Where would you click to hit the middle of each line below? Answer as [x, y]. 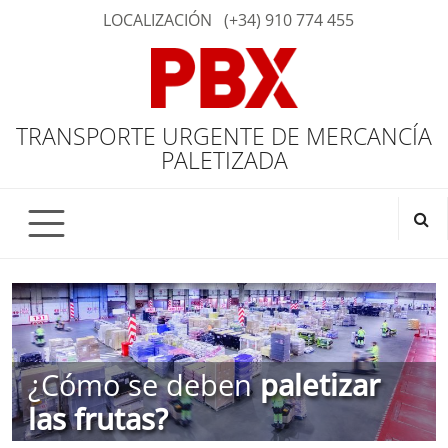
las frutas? [98, 418]
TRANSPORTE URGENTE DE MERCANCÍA [224, 136]
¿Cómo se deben [144, 384]
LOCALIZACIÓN [157, 20]
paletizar [320, 384]
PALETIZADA [224, 160]
